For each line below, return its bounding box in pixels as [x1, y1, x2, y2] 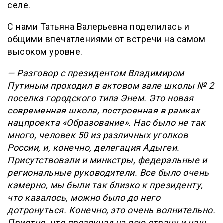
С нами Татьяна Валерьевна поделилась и [7, 21, 189, 32]
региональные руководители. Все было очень [7, 167, 209, 178]
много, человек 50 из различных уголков [7, 130, 188, 141]
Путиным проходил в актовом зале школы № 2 [7, 80, 214, 91]
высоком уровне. [7, 46, 83, 57]
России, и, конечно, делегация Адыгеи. [7, 142, 180, 153]
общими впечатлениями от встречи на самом [7, 34, 205, 45]
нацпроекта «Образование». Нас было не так [7, 117, 206, 128]
